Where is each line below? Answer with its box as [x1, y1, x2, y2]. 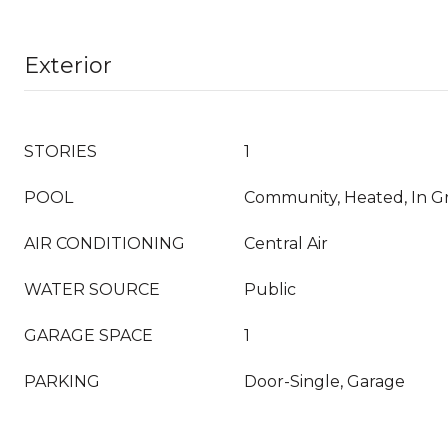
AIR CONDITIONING [24, 234, 185, 253]
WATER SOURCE [24, 280, 160, 299]
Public [244, 280, 296, 299]
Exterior [24, 52, 112, 79]
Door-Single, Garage [244, 372, 405, 391]
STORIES [24, 142, 97, 161]
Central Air [244, 234, 328, 253]
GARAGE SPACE [24, 326, 153, 345]
